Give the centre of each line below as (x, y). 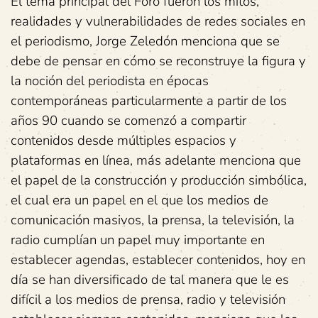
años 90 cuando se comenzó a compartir (128, 120)
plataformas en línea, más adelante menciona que (156, 160)
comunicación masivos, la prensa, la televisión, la (153, 220)
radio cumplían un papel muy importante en (138, 240)
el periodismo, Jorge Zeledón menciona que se (145, 41)
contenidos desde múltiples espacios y (124, 140)
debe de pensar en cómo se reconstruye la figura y (158, 61)
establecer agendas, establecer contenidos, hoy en (158, 259)
